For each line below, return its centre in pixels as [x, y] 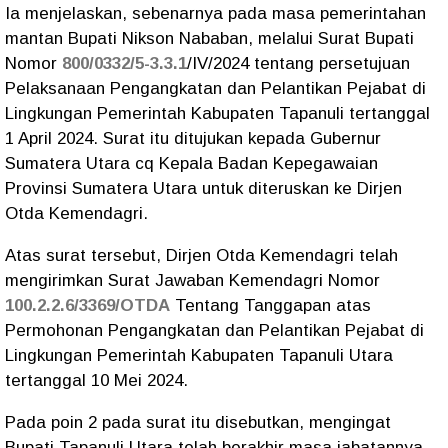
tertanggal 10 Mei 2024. [96, 381]
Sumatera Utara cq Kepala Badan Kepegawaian [191, 164]
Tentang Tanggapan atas [270, 306]
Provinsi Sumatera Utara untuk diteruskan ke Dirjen [203, 189]
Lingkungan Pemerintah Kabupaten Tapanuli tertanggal [217, 114]
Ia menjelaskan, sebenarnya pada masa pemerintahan [215, 14]
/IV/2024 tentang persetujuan [298, 64]
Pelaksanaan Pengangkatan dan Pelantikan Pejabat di [215, 89]
